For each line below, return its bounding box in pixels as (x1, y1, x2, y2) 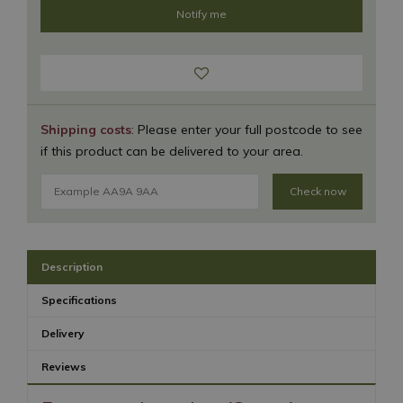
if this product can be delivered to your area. (40, 143, 303, 159)
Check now (289, 184, 346, 198)
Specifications (41, 292, 117, 307)
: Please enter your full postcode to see (131, 121, 363, 138)
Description (41, 259, 103, 273)
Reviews (41, 359, 86, 373)
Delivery (41, 326, 85, 340)
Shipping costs (40, 121, 131, 138)
